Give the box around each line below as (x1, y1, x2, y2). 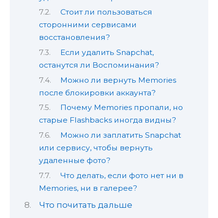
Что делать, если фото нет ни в (60, 170, 184, 180)
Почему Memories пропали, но (60, 103, 183, 112)
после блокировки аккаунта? (39, 88, 156, 97)
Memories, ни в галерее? (39, 183, 137, 193)
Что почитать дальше (39, 200, 132, 210)
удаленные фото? (39, 156, 110, 165)
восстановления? (39, 33, 110, 42)
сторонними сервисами (39, 20, 137, 30)
